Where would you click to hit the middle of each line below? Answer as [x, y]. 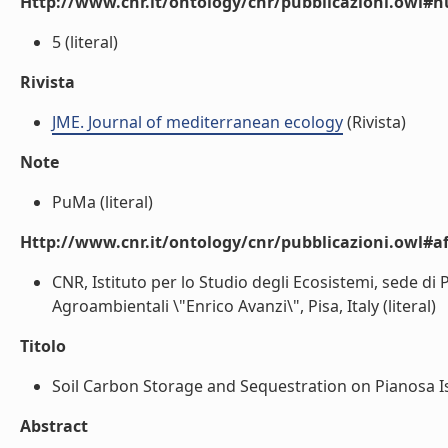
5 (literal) [85, 42]
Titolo [43, 346]
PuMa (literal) [102, 202]
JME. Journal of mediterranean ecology [197, 122]
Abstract [54, 426]
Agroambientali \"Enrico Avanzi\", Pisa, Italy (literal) [244, 306]
